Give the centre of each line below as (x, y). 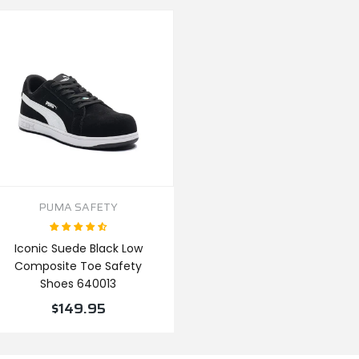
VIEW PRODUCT (78, 343)
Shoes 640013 (79, 284)
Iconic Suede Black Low (78, 248)
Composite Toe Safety (79, 266)
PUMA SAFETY (79, 207)
